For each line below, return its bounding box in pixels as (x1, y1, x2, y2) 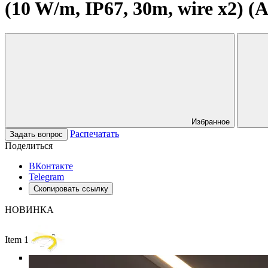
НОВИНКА (5, 204, 54, 215)
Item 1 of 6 (5, 234, 46, 245)
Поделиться (5, 140, 53, 151)
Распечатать (70, 128, 119, 139)
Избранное (191, 117, 230, 126)
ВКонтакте (29, 160, 73, 171)
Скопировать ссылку (33, 184, 108, 193)
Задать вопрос (10, 129, 63, 139)
